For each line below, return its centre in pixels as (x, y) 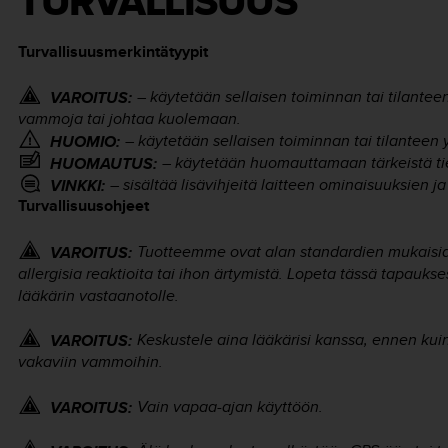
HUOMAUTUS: (103, 164)
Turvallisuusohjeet (83, 206)
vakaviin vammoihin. (90, 362)
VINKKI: (77, 186)
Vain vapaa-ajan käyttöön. (230, 406)
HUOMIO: (85, 142)
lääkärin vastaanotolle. (98, 295)
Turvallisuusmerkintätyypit (113, 51)
